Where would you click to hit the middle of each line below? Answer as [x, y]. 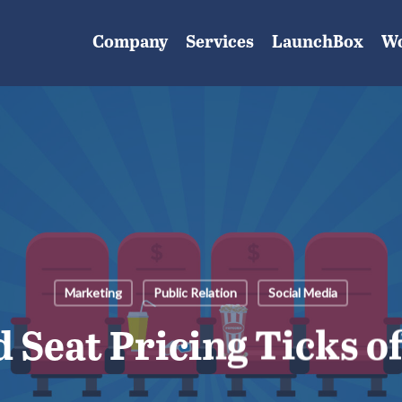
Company [130, 43]
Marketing [93, 293]
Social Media [302, 293]
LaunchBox [318, 43]
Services [220, 43]
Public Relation [195, 293]
